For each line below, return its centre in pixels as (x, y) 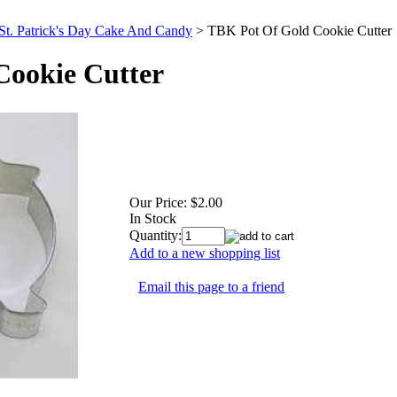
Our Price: (158, 202)
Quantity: (156, 235)
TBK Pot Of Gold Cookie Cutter (300, 31)
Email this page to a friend (211, 286)
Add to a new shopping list (205, 253)
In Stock (153, 218)
